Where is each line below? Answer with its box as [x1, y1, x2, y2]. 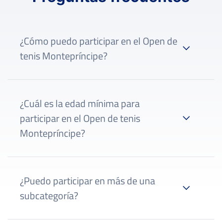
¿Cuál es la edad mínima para [20, 95, 140, 111]
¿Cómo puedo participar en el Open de [20, 33, 177, 49]
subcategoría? [20, 187, 78, 203]
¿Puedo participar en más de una [20, 172, 155, 188]
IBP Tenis [120, 82, 154, 96]
